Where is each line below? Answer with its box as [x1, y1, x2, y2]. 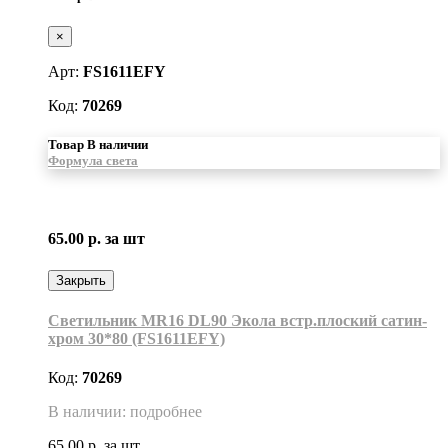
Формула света [48, 152, 138, 168]
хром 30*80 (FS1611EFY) [48, 329, 225, 347]
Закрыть [56, 272, 106, 288]
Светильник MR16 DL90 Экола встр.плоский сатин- [48, 311, 427, 329]
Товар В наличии [48, 136, 148, 152]
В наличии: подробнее [48, 403, 202, 421]
